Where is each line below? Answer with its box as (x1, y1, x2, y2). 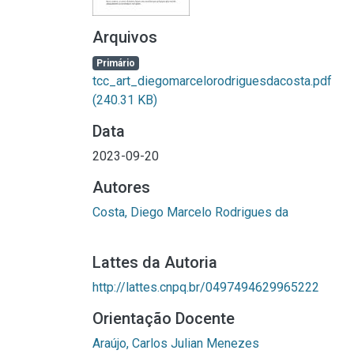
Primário (96, 58, 135, 69)
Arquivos (92, 28, 157, 47)
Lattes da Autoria (92, 253, 217, 272)
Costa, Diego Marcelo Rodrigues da (92, 205, 288, 220)
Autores (92, 178, 150, 197)
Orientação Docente (92, 309, 235, 328)
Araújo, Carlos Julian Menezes (92, 336, 259, 351)
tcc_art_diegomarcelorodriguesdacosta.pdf (92, 73, 332, 88)
